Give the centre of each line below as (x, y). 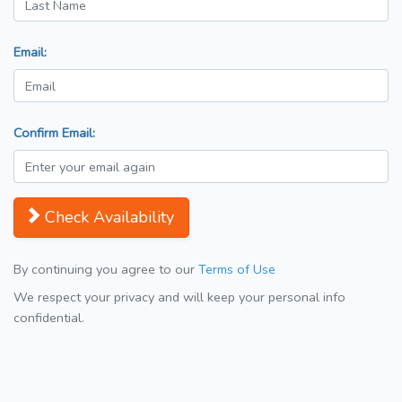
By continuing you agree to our (106, 270)
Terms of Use (237, 270)
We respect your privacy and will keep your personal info (179, 297)
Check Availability (109, 218)
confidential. (49, 318)
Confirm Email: (54, 133)
